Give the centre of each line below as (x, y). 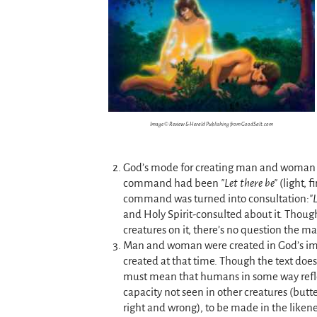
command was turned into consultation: (216, 198)
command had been (172, 183)
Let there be (249, 183)
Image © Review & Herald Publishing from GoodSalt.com (212, 125)
